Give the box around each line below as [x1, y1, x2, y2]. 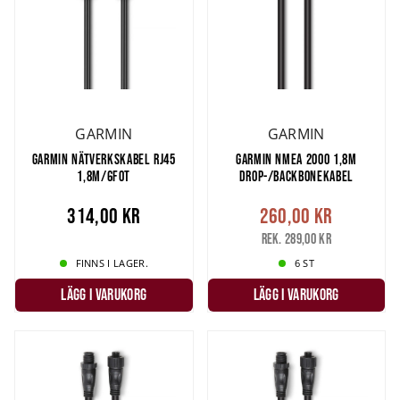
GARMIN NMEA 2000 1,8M [236, 150, 357, 167]
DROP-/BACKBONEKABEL [238, 167, 354, 184]
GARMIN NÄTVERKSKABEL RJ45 [31, 150, 176, 167]
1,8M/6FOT [77, 167, 131, 184]
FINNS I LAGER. [75, 256, 148, 271]
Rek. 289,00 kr [261, 230, 331, 247]
